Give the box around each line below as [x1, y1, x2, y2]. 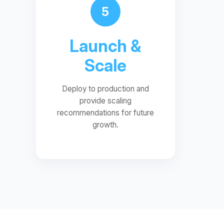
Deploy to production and [61, 84, 149, 93]
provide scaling [79, 96, 131, 105]
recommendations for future [56, 108, 154, 117]
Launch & [69, 36, 141, 56]
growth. [92, 120, 118, 129]
